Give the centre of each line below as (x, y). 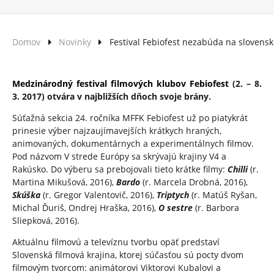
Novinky (75, 42)
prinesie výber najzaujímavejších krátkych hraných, (117, 130)
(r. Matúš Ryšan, (224, 194)
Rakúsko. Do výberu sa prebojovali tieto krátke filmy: (120, 169)
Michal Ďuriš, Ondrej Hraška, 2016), (85, 207)
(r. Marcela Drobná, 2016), (195, 182)
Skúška (26, 194)
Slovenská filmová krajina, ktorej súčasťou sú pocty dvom (128, 254)
